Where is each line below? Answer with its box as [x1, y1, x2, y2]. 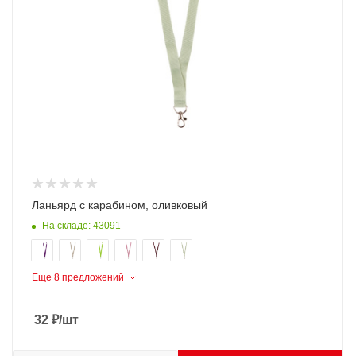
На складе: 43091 [42, 219, 121, 231]
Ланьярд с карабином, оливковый [32, 199, 207, 212]
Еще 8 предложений [32, 272, 124, 284]
